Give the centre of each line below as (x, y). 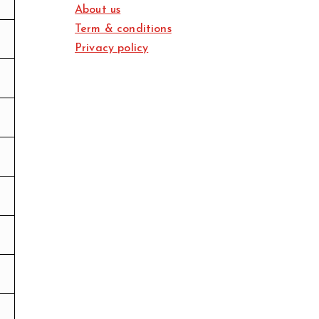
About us (98, 10)
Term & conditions (123, 30)
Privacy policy (112, 49)
